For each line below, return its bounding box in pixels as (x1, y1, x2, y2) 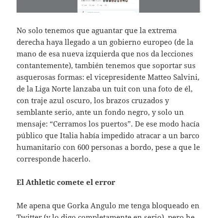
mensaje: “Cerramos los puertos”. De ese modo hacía (17, 118, 200, 128)
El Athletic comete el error (17, 177, 116, 187)
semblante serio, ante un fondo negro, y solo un (17, 107, 184, 117)
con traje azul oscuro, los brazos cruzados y (17, 95, 169, 105)
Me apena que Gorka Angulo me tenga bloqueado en (17, 200, 200, 210)
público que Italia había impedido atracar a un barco (17, 130, 200, 140)
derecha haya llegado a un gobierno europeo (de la (17, 36, 194, 47)
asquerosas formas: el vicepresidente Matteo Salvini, (17, 72, 200, 82)
